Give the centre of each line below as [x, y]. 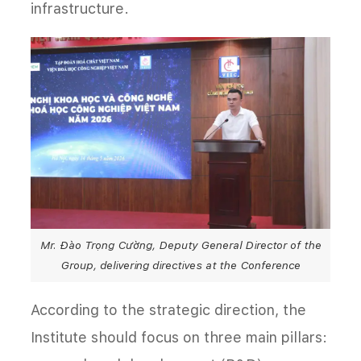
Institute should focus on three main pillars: [179, 338]
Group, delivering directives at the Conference [180, 266]
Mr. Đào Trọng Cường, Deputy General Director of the [180, 245]
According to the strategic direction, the [168, 310]
